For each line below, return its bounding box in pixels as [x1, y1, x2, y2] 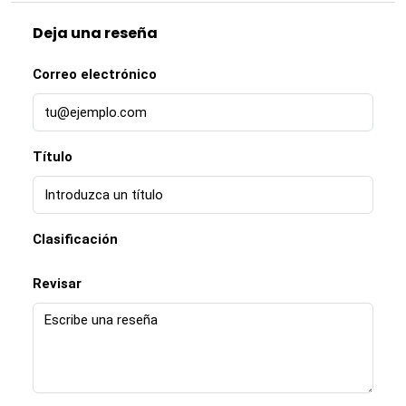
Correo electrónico [33, 66, 157, 82]
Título [33, 149, 72, 165]
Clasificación [33, 231, 118, 247]
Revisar [33, 275, 82, 292]
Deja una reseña [33, 23, 158, 43]
